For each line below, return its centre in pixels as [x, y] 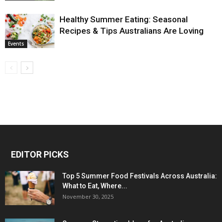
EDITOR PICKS [40, 155]
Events [16, 44]
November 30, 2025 [88, 197]
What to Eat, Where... [95, 186]
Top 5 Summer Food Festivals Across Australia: [140, 176]
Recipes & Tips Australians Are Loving [132, 31]
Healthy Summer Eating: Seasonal [124, 20]
